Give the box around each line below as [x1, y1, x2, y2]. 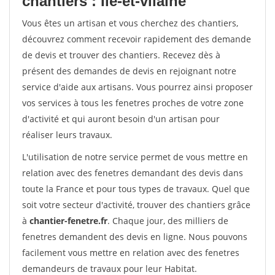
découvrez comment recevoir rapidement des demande [22, 33, 251, 45]
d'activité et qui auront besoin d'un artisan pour [22, 113, 220, 125]
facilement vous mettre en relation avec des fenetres [22, 247, 239, 258]
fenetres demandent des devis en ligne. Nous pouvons [22, 231, 247, 242]
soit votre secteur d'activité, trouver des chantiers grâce [22, 199, 250, 211]
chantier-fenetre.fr [29, 215, 107, 227]
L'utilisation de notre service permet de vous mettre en [22, 151, 248, 163]
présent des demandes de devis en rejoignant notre [22, 65, 236, 77]
